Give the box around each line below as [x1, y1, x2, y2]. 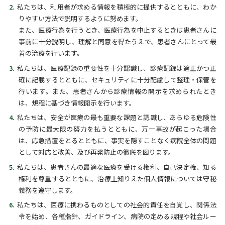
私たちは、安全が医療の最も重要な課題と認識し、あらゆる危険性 [17, 113, 216, 123]
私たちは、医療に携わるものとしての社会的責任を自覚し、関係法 [17, 200, 216, 210]
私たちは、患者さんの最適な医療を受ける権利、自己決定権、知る [17, 162, 216, 172]
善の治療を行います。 [19, 48, 83, 58]
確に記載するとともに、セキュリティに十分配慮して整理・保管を [19, 74, 216, 84]
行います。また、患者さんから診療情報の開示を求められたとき [19, 86, 216, 96]
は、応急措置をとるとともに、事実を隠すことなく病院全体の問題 [19, 136, 216, 146]
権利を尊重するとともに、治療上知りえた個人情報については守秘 [19, 173, 216, 183]
